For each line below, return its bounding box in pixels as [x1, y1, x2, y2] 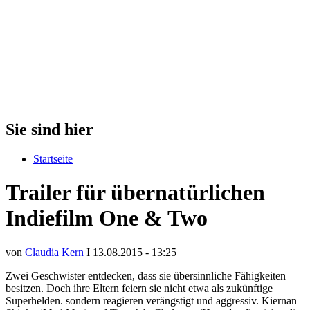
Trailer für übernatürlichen [6, 180, 265, 206]
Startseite [33, 152, 73, 165]
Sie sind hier [6, 120, 93, 138]
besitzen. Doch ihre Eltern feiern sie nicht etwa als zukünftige [6, 282, 273, 294]
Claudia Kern [25, 246, 84, 258]
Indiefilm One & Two [6, 206, 208, 231]
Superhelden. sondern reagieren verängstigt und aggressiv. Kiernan [6, 294, 297, 307]
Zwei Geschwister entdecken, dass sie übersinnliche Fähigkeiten [6, 269, 286, 282]
